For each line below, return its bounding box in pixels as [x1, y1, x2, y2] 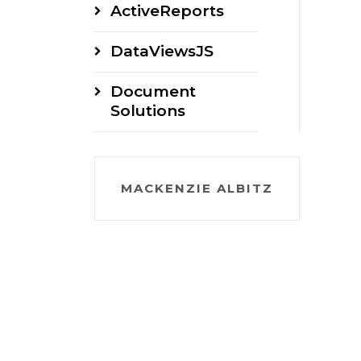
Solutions [110, 102, 185, 120]
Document [110, 82, 196, 101]
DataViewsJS [110, 42, 214, 60]
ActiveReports [110, 2, 224, 20]
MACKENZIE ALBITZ [121, 180, 273, 196]
